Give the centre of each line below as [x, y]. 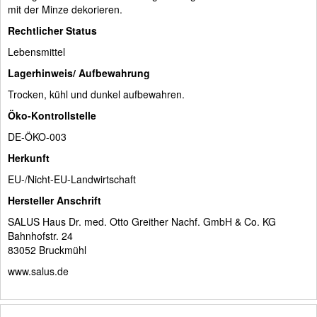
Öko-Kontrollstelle [52, 115]
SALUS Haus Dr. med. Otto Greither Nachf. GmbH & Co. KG [142, 221]
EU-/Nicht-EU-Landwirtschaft [72, 179]
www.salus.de [38, 271]
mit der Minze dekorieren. [65, 9]
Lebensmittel [36, 51]
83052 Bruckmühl [47, 249]
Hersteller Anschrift [54, 200]
